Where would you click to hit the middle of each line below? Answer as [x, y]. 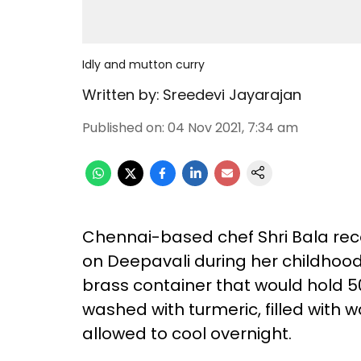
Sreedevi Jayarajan [232, 95]
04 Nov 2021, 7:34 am [233, 128]
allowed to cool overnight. [187, 334]
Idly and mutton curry [143, 64]
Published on [122, 128]
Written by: [121, 95]
